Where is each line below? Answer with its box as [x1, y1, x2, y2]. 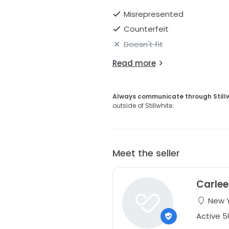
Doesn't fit [124, 38, 163, 50]
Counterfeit [124, 24, 169, 35]
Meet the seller [112, 146, 180, 159]
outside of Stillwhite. [112, 101, 174, 110]
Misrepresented [124, 8, 184, 19]
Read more [112, 57, 156, 68]
